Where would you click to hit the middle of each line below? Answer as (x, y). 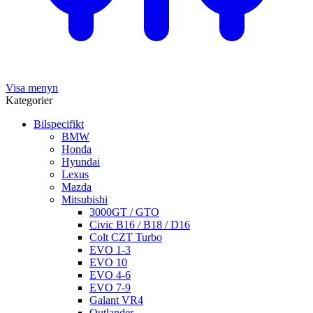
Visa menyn (32, 88)
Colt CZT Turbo (126, 238)
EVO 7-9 (110, 288)
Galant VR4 (116, 300)
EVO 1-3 (110, 250)
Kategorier (29, 101)
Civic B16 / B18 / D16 (140, 225)
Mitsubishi (85, 200)
